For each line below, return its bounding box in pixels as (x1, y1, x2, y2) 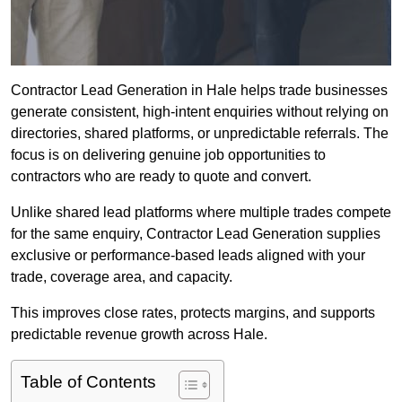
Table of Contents (21, 372, 156, 392)
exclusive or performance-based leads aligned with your (11, 248, 365, 264)
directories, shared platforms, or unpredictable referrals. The (11, 126, 389, 142)
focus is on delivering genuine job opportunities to (11, 147, 326, 163)
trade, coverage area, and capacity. (11, 269, 232, 285)
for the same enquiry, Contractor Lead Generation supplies (11, 226, 380, 242)
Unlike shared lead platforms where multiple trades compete (11, 205, 391, 221)
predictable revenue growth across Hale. (11, 327, 267, 343)
